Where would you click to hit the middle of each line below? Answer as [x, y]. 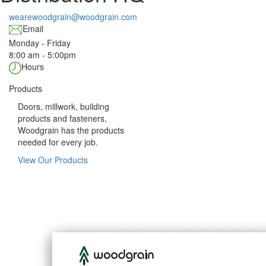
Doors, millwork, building [64, 106]
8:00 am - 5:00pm [42, 54]
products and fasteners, [62, 118]
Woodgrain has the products [71, 130]
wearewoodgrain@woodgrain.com [73, 17]
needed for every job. [58, 142]
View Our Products [53, 159]
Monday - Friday [40, 42]
